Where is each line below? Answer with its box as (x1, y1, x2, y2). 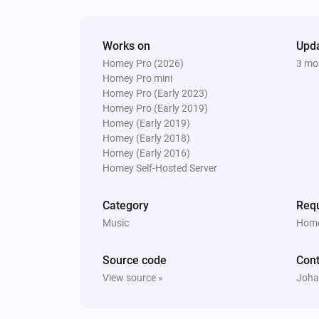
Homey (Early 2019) (103, 117, 190, 129)
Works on (103, 38, 150, 53)
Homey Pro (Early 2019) (103, 102, 208, 114)
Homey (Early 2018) (103, 132, 190, 144)
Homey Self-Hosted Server (103, 162, 217, 174)
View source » (103, 271, 163, 283)
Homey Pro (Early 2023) (103, 87, 208, 99)
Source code (103, 253, 167, 267)
